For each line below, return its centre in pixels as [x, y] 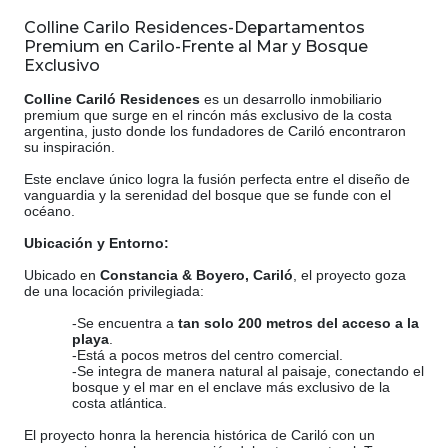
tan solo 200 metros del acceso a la [298, 322]
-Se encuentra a [125, 322]
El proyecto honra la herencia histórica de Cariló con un [199, 434]
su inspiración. [69, 146]
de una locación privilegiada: [114, 290]
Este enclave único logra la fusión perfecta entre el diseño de [217, 178]
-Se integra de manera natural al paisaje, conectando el [248, 370]
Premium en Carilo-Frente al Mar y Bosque [196, 46]
